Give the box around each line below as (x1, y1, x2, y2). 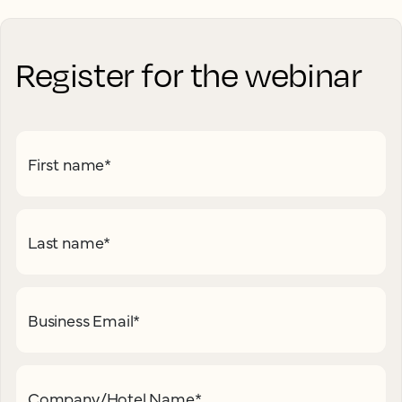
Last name (28, 231, 104, 253)
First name (28, 153, 105, 175)
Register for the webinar (15, 55, 363, 94)
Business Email (28, 309, 134, 331)
